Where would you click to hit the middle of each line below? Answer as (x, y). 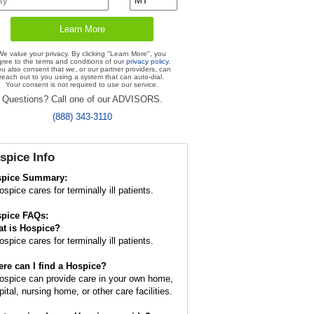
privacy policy (147, 61)
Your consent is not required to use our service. (82, 84)
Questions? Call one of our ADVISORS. (82, 99)
